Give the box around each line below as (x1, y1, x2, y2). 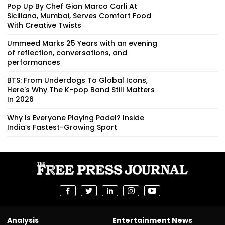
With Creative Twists (7, 20, 81, 30)
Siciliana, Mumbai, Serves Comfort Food (7, 10, 151, 21)
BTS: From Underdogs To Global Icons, (7, 75, 148, 85)
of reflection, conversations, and (7, 47, 127, 58)
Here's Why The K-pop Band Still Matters (7, 84, 155, 95)
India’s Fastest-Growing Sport (7, 122, 117, 132)
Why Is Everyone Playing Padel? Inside (7, 112, 144, 123)
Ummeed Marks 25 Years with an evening (7, 38, 157, 48)
